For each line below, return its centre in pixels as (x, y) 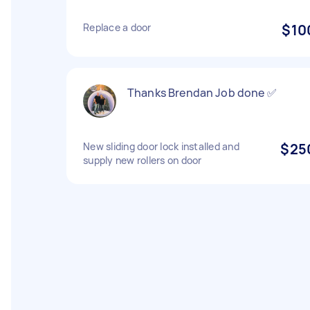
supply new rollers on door (143, 160)
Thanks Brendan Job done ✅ (202, 93)
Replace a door (117, 27)
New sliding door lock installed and (161, 146)
